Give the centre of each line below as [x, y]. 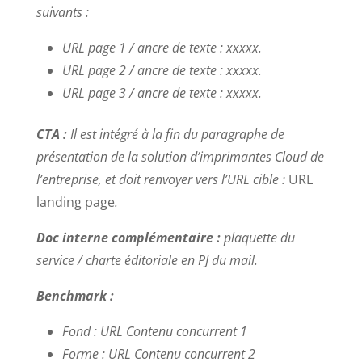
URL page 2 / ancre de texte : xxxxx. [162, 70]
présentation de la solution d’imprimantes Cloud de [180, 156]
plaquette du [259, 237]
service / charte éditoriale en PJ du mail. [147, 260]
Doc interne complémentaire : [130, 237]
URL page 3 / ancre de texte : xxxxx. [162, 93]
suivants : [62, 12]
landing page [75, 202]
